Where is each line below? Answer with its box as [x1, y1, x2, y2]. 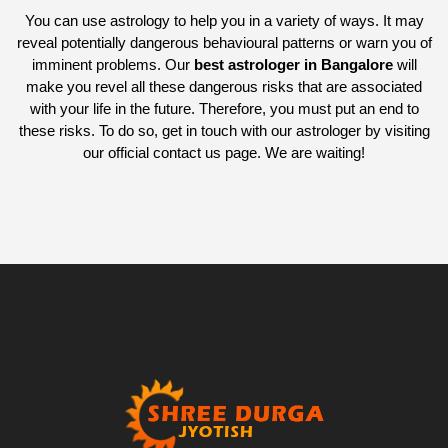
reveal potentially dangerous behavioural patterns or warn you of [16, 34, 432, 51]
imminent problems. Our [31, 56, 194, 73]
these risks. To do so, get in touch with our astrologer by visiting [18, 122, 430, 139]
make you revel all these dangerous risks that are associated [26, 78, 422, 95]
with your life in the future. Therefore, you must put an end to [29, 100, 419, 117]
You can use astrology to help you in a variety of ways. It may [24, 12, 424, 29]
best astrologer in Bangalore [193, 56, 397, 73]
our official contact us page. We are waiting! [83, 144, 365, 161]
